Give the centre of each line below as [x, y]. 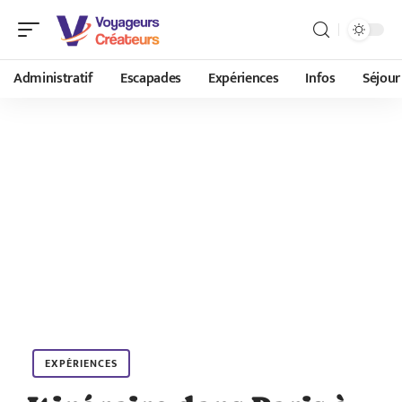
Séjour [381, 79]
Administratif [53, 79]
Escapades [150, 79]
